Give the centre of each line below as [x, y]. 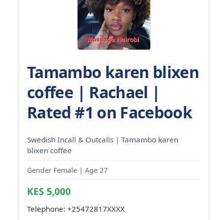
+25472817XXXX [96, 208]
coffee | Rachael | [94, 92]
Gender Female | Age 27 [67, 170]
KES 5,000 [49, 191]
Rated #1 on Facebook [110, 112]
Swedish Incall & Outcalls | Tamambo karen [103, 139]
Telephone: [47, 208]
